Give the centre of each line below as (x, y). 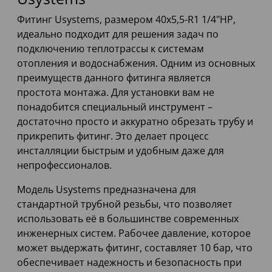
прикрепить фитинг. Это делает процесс (113, 136)
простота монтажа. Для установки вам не (116, 93)
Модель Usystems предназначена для (107, 190)
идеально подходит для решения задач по (118, 34)
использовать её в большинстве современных (128, 219)
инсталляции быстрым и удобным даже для (121, 151)
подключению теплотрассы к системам (110, 49)
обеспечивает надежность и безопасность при (129, 263)
